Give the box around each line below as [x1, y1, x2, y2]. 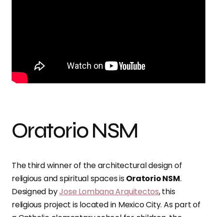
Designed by [12, 186, 60, 198]
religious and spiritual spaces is [12, 173, 126, 185]
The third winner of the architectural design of [12, 160, 182, 171]
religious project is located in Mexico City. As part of [12, 199, 201, 211]
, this [158, 186, 175, 198]
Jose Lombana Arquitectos [59, 186, 159, 198]
